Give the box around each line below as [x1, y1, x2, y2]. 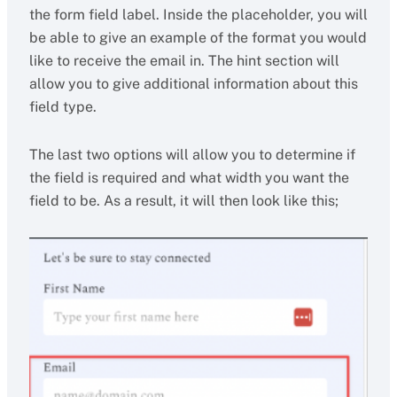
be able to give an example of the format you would [28, 29, 367, 47]
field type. [28, 98, 97, 116]
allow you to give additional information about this [28, 75, 358, 93]
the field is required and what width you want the [28, 169, 349, 187]
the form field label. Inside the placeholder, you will [28, 6, 368, 24]
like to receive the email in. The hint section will [28, 52, 339, 70]
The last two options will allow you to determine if [28, 146, 355, 164]
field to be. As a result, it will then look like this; [28, 192, 339, 210]
